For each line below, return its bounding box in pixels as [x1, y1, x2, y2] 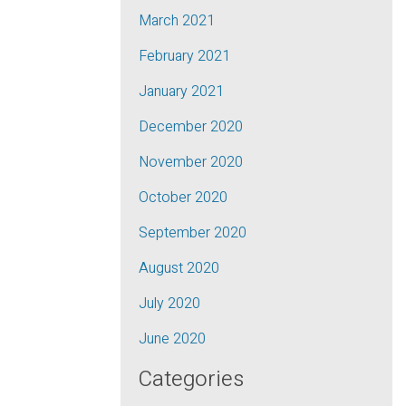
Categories [139, 363, 244, 395]
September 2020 [139, 222, 246, 244]
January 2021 [139, 81, 224, 102]
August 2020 [139, 257, 219, 279]
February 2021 [139, 45, 230, 67]
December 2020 [139, 116, 243, 138]
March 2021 [139, 10, 215, 32]
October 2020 [139, 187, 227, 208]
